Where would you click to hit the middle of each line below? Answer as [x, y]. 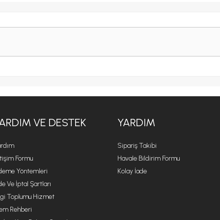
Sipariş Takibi [137, 146]
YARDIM [136, 123]
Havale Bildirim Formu [149, 159]
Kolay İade [132, 171]
